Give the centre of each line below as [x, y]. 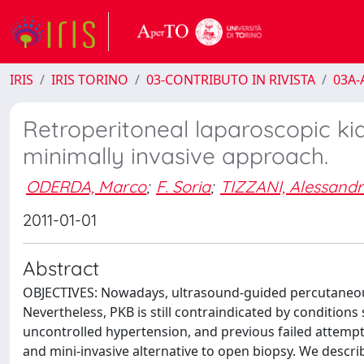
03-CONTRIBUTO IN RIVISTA [231, 80]
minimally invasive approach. [175, 156]
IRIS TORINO [90, 80]
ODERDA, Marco [86, 186]
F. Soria [183, 186]
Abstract [61, 268]
